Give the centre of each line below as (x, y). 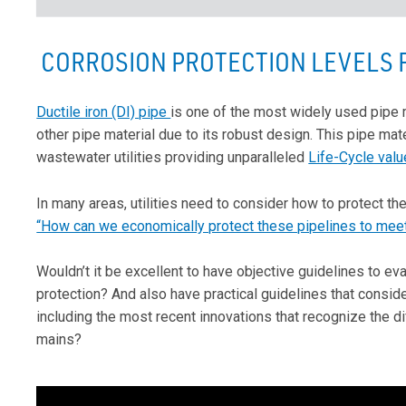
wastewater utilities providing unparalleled (173, 157)
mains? (59, 340)
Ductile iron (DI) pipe (104, 112)
